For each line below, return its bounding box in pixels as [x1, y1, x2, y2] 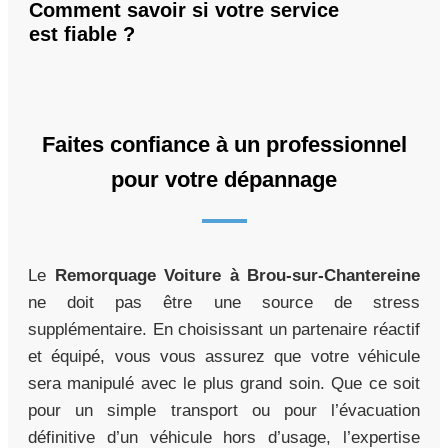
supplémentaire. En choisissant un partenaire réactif [28, 319, 420, 339]
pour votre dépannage [111, 166, 337, 192]
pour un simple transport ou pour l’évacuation [28, 400, 420, 420]
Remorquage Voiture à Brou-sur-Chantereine [54, 265, 420, 285]
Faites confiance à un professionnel [41, 131, 407, 157]
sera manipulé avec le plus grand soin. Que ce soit [28, 373, 420, 393]
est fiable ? [29, 22, 135, 45]
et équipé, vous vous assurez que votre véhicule [28, 346, 420, 366]
